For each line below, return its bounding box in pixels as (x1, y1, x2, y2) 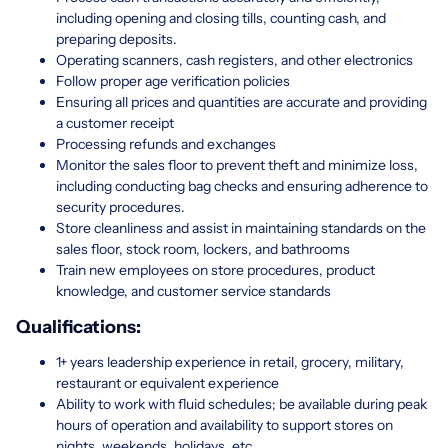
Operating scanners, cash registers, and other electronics (56, 50, 413, 69)
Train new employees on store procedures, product (56, 260, 375, 279)
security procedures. (56, 197, 185, 216)
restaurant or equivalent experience (56, 373, 282, 392)
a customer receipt (56, 113, 174, 132)
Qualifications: (16, 315, 141, 338)
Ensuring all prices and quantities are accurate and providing (56, 92, 427, 111)
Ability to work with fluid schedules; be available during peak (56, 394, 427, 413)
